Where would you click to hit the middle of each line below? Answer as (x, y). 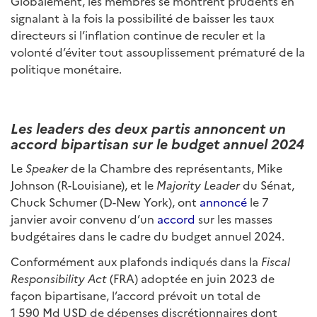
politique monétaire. (66, 69)
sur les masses (234, 219)
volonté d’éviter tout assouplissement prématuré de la (158, 52)
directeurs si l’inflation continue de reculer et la (138, 35)
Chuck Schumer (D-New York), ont (105, 202)
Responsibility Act (59, 278)
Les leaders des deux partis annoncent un (148, 127)
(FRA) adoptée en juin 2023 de (191, 278)
